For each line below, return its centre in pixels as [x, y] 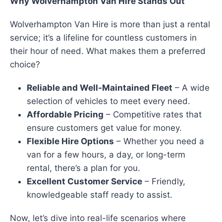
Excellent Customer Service [84, 182]
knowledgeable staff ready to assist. [100, 195]
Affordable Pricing [65, 115]
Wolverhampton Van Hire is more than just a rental [110, 25]
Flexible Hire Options [70, 141]
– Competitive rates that [153, 115]
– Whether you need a [159, 141]
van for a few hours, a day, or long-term [106, 155]
